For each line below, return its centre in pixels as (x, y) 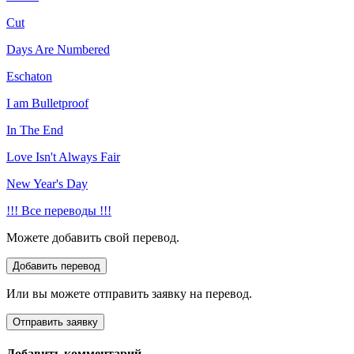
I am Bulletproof (47, 104)
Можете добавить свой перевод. (93, 238)
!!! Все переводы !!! (59, 211)
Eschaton (29, 77)
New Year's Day (47, 184)
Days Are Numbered (58, 50)
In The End (35, 130)
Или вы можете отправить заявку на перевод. (129, 294)
